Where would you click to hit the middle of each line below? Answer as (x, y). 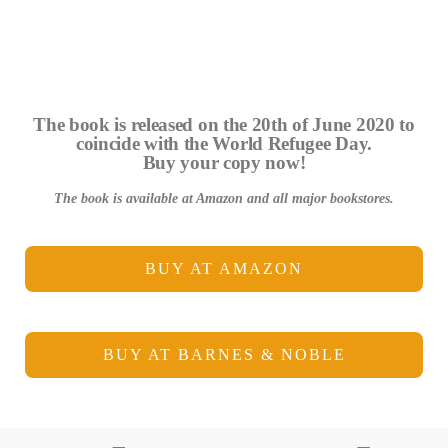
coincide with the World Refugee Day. (224, 143)
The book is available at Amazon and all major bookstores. (224, 198)
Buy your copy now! (224, 162)
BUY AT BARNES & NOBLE (224, 354)
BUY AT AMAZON (224, 268)
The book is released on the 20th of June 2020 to (224, 124)
